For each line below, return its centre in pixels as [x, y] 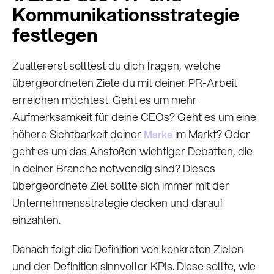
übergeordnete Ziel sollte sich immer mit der [121, 185]
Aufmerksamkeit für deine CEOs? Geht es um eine [134, 117]
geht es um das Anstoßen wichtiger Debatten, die [132, 151]
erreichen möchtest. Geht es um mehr [105, 99]
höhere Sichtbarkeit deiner [78, 134]
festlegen [55, 34]
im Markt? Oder [211, 134]
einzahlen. [38, 219]
